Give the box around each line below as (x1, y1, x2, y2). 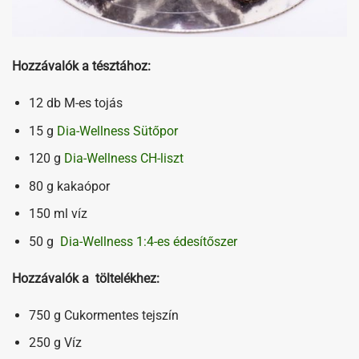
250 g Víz (28, 335, 82, 351)
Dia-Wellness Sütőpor (56, 123, 178, 139)
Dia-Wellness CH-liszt (63, 151, 184, 167)
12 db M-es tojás (28, 95, 123, 111)
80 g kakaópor (28, 178, 110, 194)
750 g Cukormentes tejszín (28, 307, 179, 323)
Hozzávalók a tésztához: (12, 58, 151, 75)
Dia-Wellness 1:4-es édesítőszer (59, 234, 237, 250)
